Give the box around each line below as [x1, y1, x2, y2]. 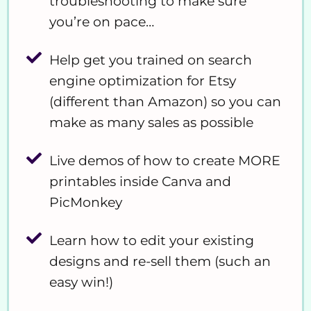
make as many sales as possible [49, 114, 253, 131]
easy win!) [49, 274, 113, 290]
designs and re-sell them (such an [49, 253, 271, 269]
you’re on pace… [49, 13, 154, 30]
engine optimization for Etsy [49, 72, 236, 89]
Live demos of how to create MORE [49, 152, 280, 169]
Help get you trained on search [49, 51, 252, 68]
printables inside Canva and [49, 173, 231, 190]
